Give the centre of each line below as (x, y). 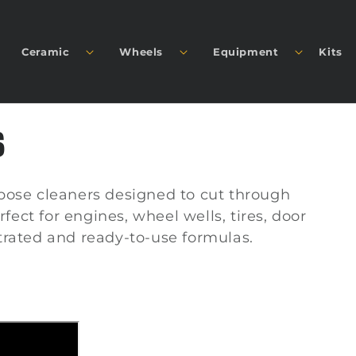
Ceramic (46, 51)
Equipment (246, 51)
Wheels (141, 51)
